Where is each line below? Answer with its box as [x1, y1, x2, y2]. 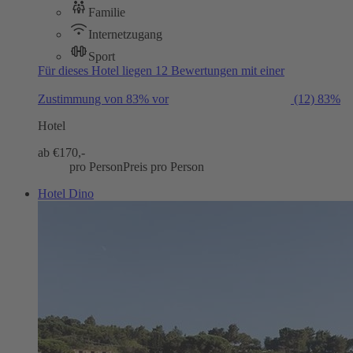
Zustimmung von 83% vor [38, 91, 169, 106]
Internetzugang [88, 27, 162, 41]
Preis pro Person [123, 159, 204, 173]
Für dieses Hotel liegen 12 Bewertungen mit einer [38, 63, 284, 77]
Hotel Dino [38, 186, 94, 200]
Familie [88, 5, 125, 19]
